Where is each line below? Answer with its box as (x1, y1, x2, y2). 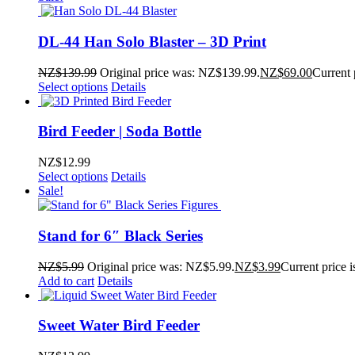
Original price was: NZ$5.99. (87, 259, 235, 273)
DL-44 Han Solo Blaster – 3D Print (38, 33, 266, 51)
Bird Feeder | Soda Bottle (38, 123, 201, 140)
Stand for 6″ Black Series (38, 227, 203, 244)
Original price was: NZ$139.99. (100, 65, 260, 79)
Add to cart (38, 273, 94, 288)
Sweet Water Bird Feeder (38, 317, 200, 334)
